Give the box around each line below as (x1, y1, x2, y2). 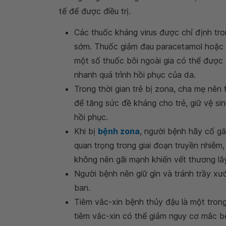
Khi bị (74, 126, 98, 136)
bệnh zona (98, 126, 140, 136)
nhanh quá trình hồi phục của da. (74, 69, 196, 80)
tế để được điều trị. (59, 6, 131, 16)
